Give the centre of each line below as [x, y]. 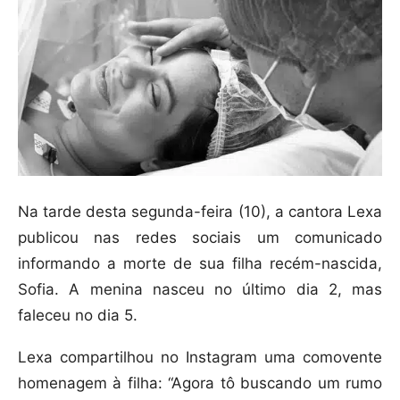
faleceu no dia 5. [78, 316]
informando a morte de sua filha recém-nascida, [200, 264]
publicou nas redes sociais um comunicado [200, 238]
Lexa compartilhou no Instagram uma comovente [200, 358]
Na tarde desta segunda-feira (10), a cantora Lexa [200, 212]
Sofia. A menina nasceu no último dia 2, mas [200, 290]
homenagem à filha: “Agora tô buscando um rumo [200, 383]
